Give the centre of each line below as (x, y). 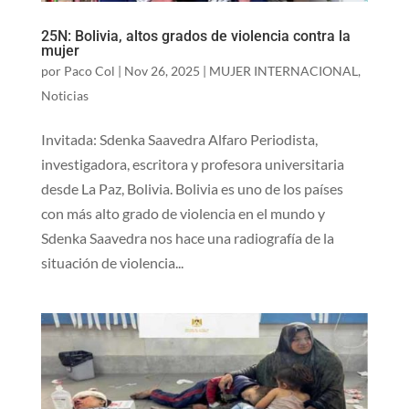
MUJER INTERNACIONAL (283, 70)
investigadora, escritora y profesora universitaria (192, 163)
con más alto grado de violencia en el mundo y (183, 213)
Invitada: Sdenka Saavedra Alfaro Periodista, (179, 139)
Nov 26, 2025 (162, 70)
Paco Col (89, 70)
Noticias (64, 95)
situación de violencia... (112, 262)
